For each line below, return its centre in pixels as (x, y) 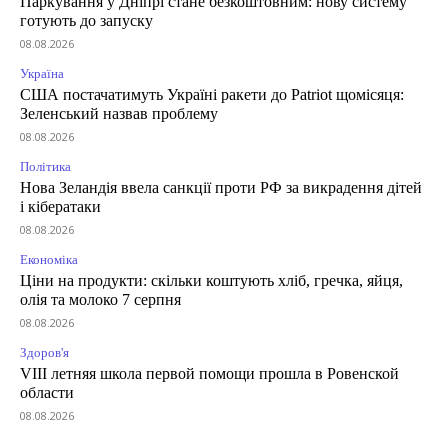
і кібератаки (60, 207)
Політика (45, 167)
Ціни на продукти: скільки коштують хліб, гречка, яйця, (211, 281)
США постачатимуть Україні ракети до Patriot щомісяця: (212, 95)
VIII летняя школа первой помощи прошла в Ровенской (209, 374)
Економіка (49, 260)
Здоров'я (44, 353)
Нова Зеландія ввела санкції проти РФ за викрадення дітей (221, 188)
